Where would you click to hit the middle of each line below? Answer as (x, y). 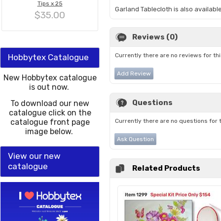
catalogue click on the (50, 113)
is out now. (50, 87)
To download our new (50, 103)
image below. (50, 131)
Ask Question (135, 139)
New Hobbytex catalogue (50, 78)
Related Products (166, 168)
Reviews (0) (155, 37)
